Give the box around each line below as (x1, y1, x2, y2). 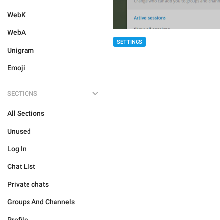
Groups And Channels (7, 198, 75, 206)
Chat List (7, 163, 35, 170)
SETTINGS (117, 38, 142, 45)
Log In (7, 145, 27, 153)
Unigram (7, 46, 34, 54)
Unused (7, 127, 31, 135)
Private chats (7, 180, 49, 188)
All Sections (7, 110, 44, 117)
